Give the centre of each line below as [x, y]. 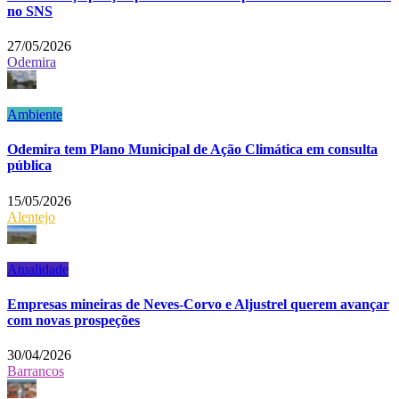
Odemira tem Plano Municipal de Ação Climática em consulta [192, 150]
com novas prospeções [73, 320]
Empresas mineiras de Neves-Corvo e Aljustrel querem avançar [198, 304]
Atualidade [38, 269]
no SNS [30, 11]
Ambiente [35, 115]
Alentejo [31, 216]
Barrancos [36, 371]
